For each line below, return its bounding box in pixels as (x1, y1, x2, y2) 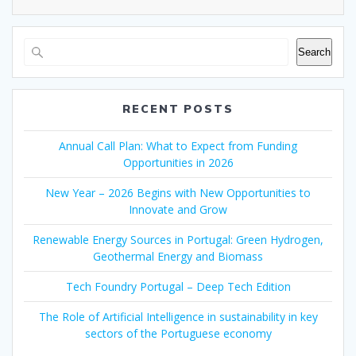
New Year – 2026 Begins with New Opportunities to (45, 184, 311, 200)
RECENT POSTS (122, 101, 234, 116)
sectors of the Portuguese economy (84, 325, 272, 341)
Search (298, 45, 331, 58)
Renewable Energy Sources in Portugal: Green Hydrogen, (33, 231, 323, 247)
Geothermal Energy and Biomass (93, 248, 263, 264)
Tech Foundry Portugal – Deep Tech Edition (65, 278, 291, 294)
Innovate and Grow (129, 201, 227, 217)
